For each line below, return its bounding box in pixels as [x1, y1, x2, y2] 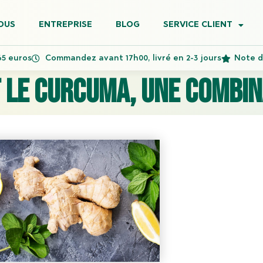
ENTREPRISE [38, 21, 92, 29]
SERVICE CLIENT [163, 21, 232, 29]
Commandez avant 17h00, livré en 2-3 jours [45, 54, 221, 63]
